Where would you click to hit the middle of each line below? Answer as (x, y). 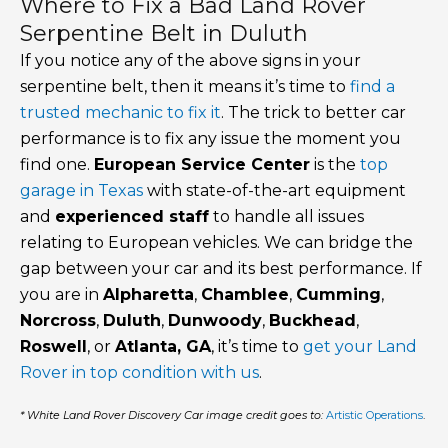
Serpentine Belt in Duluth (164, 34)
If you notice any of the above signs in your (190, 61)
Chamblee (245, 295)
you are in (61, 295)
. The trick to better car (313, 113)
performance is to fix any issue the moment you (210, 139)
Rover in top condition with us (139, 373)
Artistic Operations (374, 415)
